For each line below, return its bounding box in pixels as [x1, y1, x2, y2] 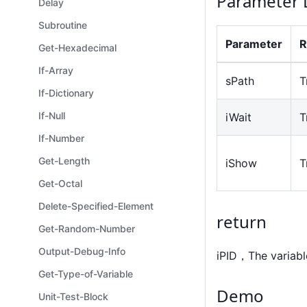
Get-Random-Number [38, 223, 135, 234]
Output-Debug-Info [38, 245, 125, 257]
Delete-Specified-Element [38, 200, 153, 212]
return [217, 210, 267, 233]
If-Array [38, 64, 73, 76]
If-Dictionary [38, 87, 94, 99]
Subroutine [38, 19, 87, 31]
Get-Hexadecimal [38, 42, 116, 53]
